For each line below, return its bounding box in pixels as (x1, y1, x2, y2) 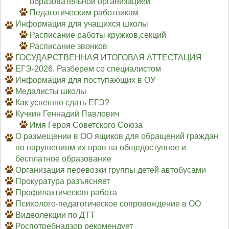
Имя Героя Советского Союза (30, 121, 143, 130)
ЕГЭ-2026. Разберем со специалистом (15, 64, 161, 74)
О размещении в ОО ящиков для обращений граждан (15, 132, 218, 141)
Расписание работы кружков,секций (30, 31, 167, 40)
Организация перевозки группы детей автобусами (15, 166, 206, 175)
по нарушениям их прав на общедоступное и (15, 143, 186, 152)
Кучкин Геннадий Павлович (15, 109, 119, 119)
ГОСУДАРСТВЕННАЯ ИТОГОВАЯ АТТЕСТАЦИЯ (15, 53, 202, 62)
